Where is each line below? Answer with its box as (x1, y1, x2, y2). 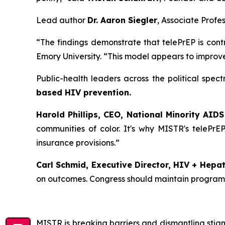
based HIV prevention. (36, 87, 131, 97)
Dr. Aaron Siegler (87, 15, 157, 25)
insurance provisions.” (36, 138, 120, 148)
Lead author (36, 15, 87, 25)
